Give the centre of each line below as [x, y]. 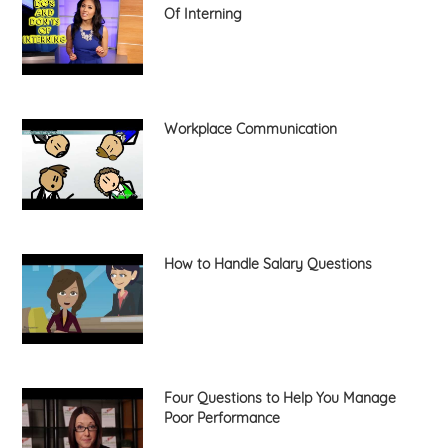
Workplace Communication [250, 128]
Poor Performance [221, 418]
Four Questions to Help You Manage [279, 398]
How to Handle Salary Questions [267, 263]
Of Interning [202, 14]
